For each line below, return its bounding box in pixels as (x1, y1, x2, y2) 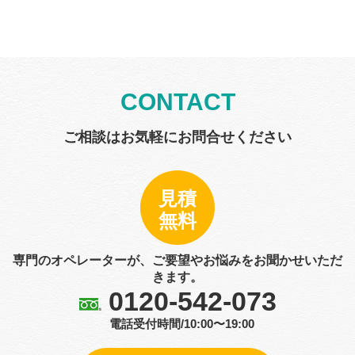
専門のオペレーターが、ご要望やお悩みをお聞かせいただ (13, 253, 342, 267)
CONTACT (120, 88, 235, 115)
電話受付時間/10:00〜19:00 (109, 316, 254, 330)
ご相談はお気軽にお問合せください (63, 128, 292, 145)
